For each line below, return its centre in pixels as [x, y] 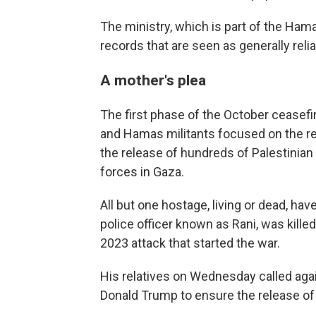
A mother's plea [153, 80]
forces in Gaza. [142, 171]
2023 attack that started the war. [190, 243]
